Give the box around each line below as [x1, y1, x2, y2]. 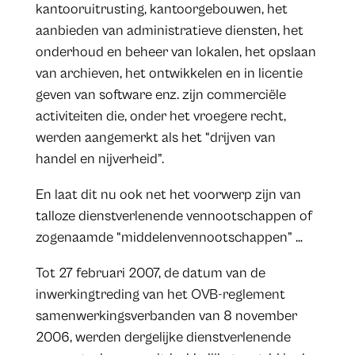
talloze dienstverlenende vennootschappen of [35, 208, 312, 225]
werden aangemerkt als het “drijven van [35, 129, 276, 147]
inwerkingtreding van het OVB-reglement [35, 286, 285, 303]
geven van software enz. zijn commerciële [35, 86, 286, 104]
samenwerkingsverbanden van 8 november [35, 307, 297, 325]
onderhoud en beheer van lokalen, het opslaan [35, 44, 316, 61]
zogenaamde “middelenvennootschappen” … [35, 229, 303, 246]
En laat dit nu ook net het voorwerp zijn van [35, 186, 301, 204]
